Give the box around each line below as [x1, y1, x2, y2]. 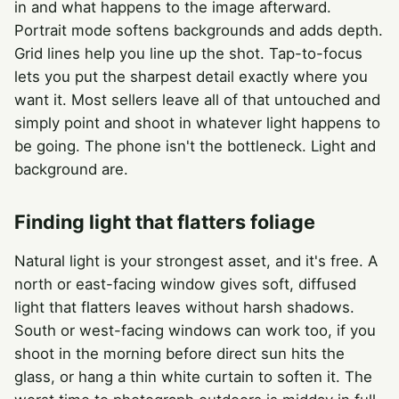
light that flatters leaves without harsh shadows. [14, 297, 354, 316]
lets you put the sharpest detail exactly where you [14, 67, 368, 85]
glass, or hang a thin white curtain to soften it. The [14, 367, 372, 386]
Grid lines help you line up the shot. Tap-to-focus [14, 44, 362, 62]
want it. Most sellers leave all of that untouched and [14, 90, 380, 109]
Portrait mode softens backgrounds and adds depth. [14, 20, 383, 39]
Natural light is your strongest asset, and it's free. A [14, 251, 378, 270]
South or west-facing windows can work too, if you [14, 321, 376, 339]
